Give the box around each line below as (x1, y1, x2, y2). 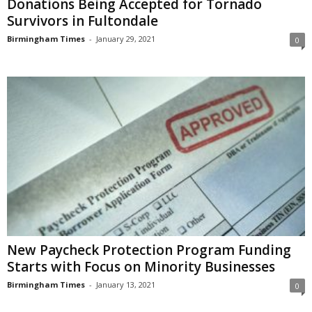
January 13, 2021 (96, 279, 155, 290)
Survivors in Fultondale (7, 12, 158, 31)
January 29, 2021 (96, 33, 155, 45)
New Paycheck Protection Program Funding (7, 240, 291, 259)
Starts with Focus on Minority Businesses (7, 257, 275, 276)
